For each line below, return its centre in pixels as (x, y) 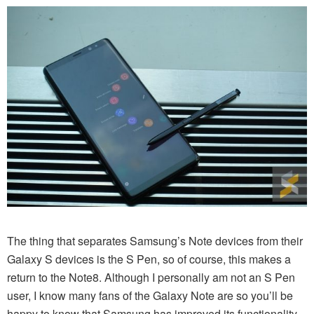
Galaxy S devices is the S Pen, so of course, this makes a (149, 259)
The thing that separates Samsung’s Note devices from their (155, 240)
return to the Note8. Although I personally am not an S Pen (151, 277)
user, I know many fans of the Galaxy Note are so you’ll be (150, 295)
